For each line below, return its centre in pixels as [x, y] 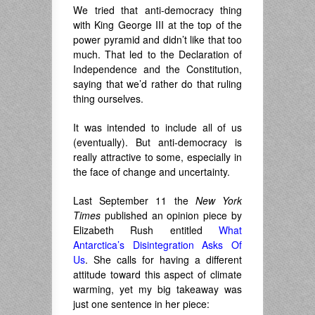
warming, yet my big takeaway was [157, 289]
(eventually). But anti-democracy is [157, 142]
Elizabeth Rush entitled [146, 230]
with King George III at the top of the [157, 25]
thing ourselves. [108, 99]
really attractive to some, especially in [157, 157]
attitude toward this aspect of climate [157, 275]
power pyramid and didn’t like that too [157, 40]
